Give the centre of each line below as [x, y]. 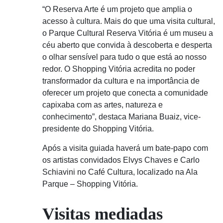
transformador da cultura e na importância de [121, 81]
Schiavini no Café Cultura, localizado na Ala [120, 172]
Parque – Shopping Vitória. [90, 184]
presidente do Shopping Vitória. [98, 129]
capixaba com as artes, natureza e [103, 105]
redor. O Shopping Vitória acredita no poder [119, 69]
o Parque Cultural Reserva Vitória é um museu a [128, 33]
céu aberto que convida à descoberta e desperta [127, 45]
